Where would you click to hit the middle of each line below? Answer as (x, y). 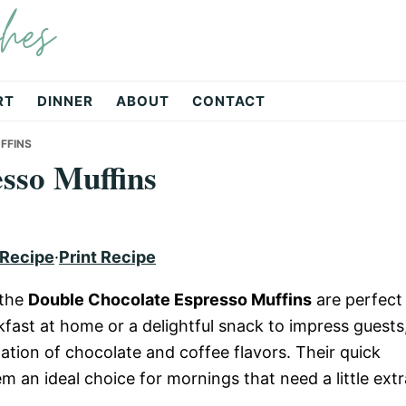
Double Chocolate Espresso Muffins (170, 300)
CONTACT (229, 101)
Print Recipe (107, 257)
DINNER (65, 101)
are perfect (357, 300)
